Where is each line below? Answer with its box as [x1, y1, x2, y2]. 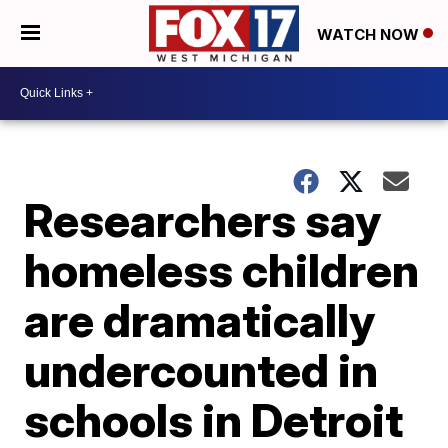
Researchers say [24, 191, 382, 248]
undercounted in [24, 341, 379, 398]
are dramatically [24, 291, 376, 348]
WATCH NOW [317, 24, 423, 44]
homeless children [24, 241, 420, 298]
